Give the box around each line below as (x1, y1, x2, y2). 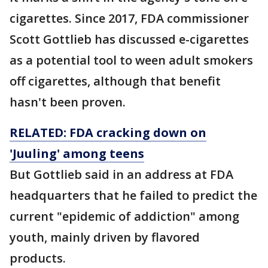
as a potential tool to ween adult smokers (10, 52, 253, 68)
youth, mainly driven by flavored (10, 229, 200, 245)
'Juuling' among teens (10, 145, 144, 162)
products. (10, 250, 66, 266)
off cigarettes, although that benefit (10, 73, 221, 89)
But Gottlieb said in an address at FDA (10, 166, 233, 182)
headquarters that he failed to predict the (10, 187, 257, 203)
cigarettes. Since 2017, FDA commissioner (10, 10, 249, 26)
